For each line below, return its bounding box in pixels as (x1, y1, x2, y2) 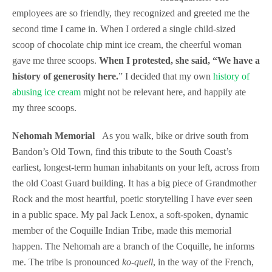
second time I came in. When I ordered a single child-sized (12, 24, 236, 34)
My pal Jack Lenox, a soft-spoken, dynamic (81, 209, 248, 220)
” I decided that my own (118, 71, 211, 81)
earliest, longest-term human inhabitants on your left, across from (12, 162, 259, 172)
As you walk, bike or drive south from (100, 131, 248, 141)
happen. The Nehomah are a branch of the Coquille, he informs (12, 241, 254, 251)
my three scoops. (12, 103, 76, 113)
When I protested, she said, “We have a (99, 55, 260, 66)
